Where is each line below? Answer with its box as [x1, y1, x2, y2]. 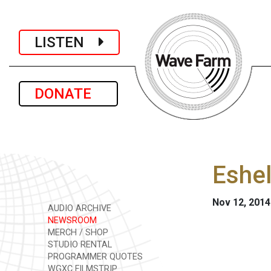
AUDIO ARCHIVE [45, 203, 111, 214]
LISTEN [34, 33, 99, 51]
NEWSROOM [45, 215, 97, 226]
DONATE [34, 85, 102, 102]
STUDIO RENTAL [45, 240, 112, 250]
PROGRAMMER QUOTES [45, 252, 143, 262]
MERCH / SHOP [45, 227, 108, 238]
